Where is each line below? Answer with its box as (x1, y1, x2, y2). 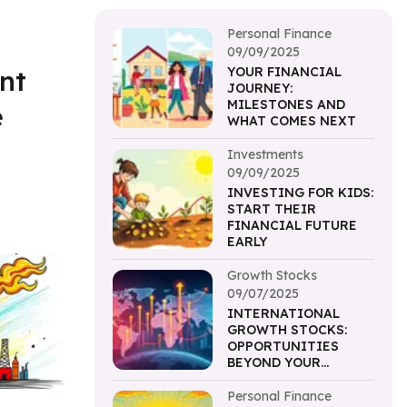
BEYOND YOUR (227, 354, 321, 372)
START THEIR (227, 201, 316, 218)
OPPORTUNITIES (227, 338, 339, 355)
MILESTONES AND (227, 96, 345, 114)
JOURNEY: (227, 80, 293, 97)
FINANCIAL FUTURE (227, 217, 357, 234)
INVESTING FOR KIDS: (227, 184, 373, 202)
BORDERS (227, 371, 289, 388)
